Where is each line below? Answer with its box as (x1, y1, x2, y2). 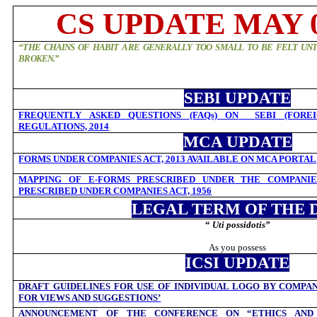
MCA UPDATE (183, 133, 292, 151)
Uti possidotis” (212, 219, 270, 230)
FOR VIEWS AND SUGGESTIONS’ (18, 292, 161, 303)
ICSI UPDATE (185, 254, 290, 272)
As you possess (209, 242, 267, 253)
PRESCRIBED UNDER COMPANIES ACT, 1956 (18, 185, 212, 196)
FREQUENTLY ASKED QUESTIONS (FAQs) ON (18, 110, 239, 120)
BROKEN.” (18, 53, 59, 64)
